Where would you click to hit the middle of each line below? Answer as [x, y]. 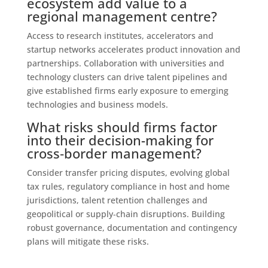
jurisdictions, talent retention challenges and [117, 200]
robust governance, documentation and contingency [132, 227]
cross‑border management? [114, 153]
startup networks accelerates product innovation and [133, 49]
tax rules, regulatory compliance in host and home [128, 186]
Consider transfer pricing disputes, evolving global [128, 172]
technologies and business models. [97, 104]
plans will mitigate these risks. [88, 241]
